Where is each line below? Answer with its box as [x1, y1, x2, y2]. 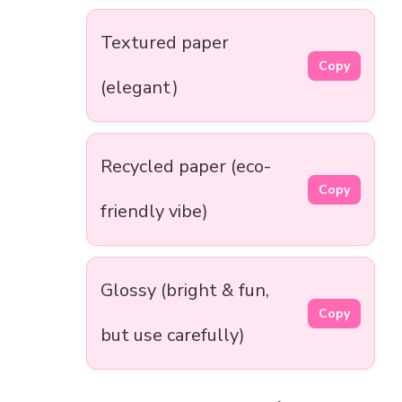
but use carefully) [100, 323, 245, 348]
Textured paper [100, 31, 229, 56]
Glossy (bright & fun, [100, 278, 269, 303]
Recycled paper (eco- [100, 154, 271, 179]
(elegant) [100, 75, 179, 100]
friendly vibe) [100, 199, 208, 224]
